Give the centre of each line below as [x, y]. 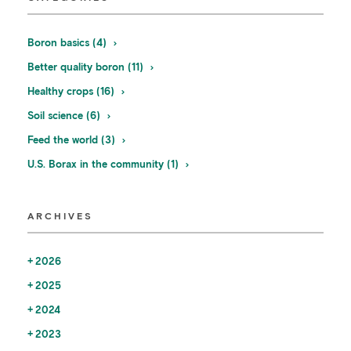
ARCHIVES [60, 216]
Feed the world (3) [73, 140]
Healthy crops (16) [72, 92]
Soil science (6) [65, 116]
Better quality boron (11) [87, 67]
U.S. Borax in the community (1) [105, 165]
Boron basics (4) [69, 43]
